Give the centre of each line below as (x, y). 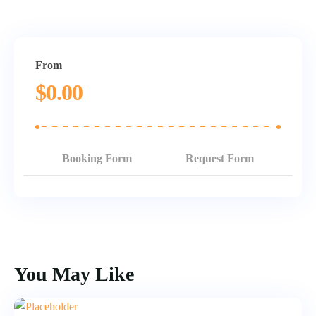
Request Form (220, 159)
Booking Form (97, 159)
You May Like (74, 274)
